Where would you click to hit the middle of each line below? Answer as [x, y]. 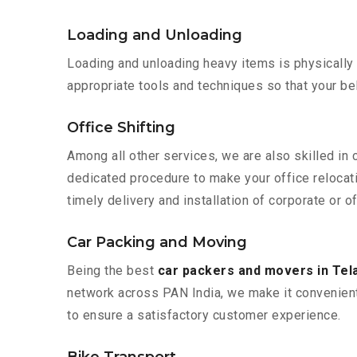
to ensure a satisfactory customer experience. [204, 316]
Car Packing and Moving [157, 243]
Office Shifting [121, 128]
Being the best [112, 271]
